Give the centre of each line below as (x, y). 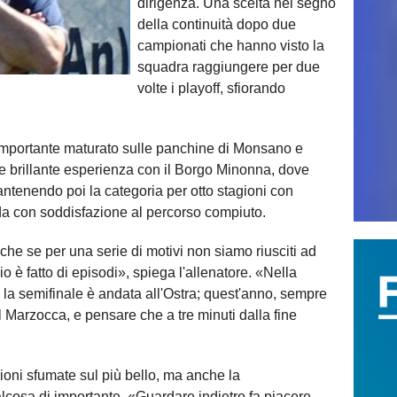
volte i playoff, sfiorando (211, 88)
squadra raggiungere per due (229, 66)
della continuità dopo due (217, 24)
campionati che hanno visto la (231, 45)
